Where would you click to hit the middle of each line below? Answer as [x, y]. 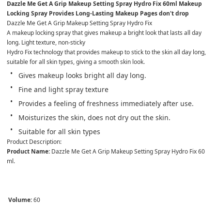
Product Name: [28, 151]
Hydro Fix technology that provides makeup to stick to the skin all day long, [107, 52]
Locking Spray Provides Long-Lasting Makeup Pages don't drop [98, 13]
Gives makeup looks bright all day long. [82, 75]
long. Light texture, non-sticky [46, 42]
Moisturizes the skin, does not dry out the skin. [94, 117]
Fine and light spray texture [63, 89]
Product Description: [34, 141]
